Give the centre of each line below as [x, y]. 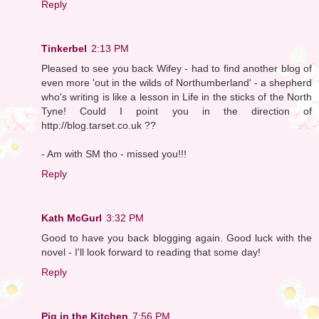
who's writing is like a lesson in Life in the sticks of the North [177, 96]
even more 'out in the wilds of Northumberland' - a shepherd [177, 82]
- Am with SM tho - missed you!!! [114, 153]
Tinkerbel [64, 48]
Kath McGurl [72, 218]
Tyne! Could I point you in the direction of [177, 111]
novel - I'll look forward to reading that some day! [151, 252]
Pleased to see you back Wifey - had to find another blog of [177, 68]
